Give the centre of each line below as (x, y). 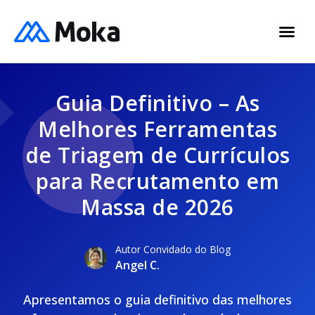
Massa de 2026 (157, 207)
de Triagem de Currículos (157, 155)
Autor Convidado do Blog (173, 249)
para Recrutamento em (157, 181)
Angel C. (137, 265)
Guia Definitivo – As (157, 103)
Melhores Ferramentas (157, 129)
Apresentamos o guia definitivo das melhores (157, 300)
